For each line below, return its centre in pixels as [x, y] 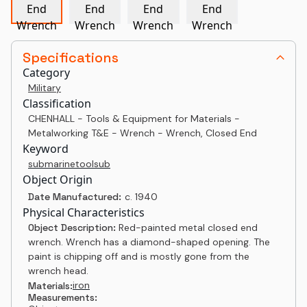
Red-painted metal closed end [188, 228]
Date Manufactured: [75, 197]
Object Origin [58, 180]
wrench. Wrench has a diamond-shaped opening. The [149, 242]
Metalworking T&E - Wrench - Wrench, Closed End [143, 133]
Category [46, 73]
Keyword [46, 149]
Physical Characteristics [84, 212]
